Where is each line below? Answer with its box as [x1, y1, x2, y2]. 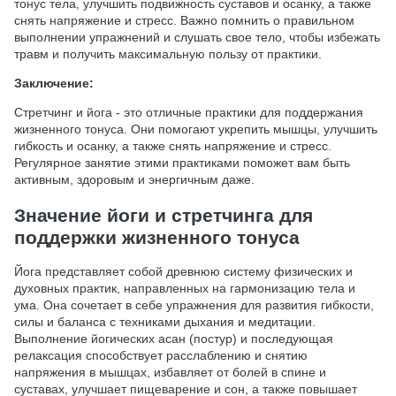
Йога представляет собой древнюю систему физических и [14, 264, 353, 279]
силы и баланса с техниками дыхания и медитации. [14, 315, 316, 330]
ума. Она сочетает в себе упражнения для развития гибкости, [14, 298, 374, 313]
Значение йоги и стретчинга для [14, 204, 313, 225]
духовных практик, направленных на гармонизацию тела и [14, 281, 355, 296]
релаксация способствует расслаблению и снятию [14, 348, 308, 363]
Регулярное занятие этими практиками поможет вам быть [14, 156, 350, 171]
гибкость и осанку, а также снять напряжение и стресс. [14, 139, 331, 154]
